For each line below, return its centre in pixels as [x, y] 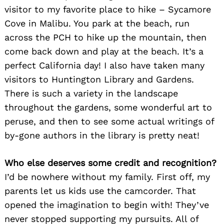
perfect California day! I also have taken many [104, 65]
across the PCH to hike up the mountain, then [105, 37]
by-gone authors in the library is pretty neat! [102, 135]
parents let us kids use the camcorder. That [100, 191]
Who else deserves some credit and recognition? [110, 163]
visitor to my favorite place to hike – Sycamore [108, 9]
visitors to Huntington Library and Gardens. [99, 79]
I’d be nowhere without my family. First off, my [107, 177]
